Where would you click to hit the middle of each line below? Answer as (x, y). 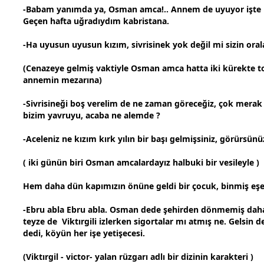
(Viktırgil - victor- (59, 257)
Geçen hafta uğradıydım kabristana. (96, 21)
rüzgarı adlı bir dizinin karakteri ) (185, 257)
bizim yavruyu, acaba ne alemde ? (92, 115)
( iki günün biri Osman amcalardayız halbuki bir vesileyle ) (141, 163)
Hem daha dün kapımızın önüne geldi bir (108, 186)
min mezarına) (72, 80)
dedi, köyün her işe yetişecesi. (84, 233)
